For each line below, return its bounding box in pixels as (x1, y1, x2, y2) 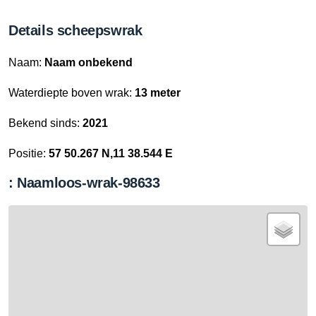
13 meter (135, 87, 181, 99)
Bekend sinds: (8, 117, 83, 129)
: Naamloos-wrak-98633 (8, 175, 160, 190)
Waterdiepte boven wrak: (8, 87, 135, 99)
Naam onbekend (44, 56, 133, 68)
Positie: (8, 147, 49, 159)
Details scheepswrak (8, 23, 142, 38)
